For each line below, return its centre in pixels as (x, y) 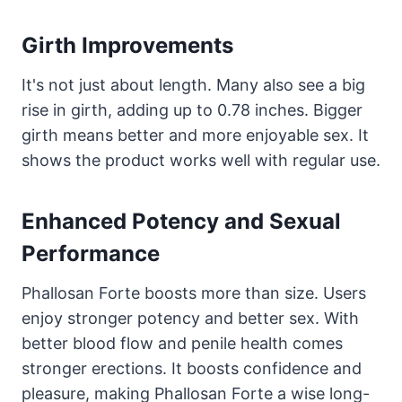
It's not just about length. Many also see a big (193, 84)
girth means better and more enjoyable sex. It (195, 135)
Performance (91, 253)
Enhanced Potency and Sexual (181, 221)
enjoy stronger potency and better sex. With (190, 318)
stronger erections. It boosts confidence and (192, 368)
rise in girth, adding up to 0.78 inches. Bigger (192, 109)
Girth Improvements (127, 45)
